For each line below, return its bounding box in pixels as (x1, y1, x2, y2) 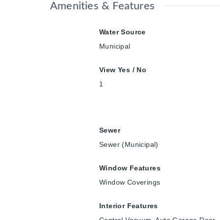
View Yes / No (99, 66, 147, 74)
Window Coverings (99, 178, 161, 187)
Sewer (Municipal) (99, 140, 159, 149)
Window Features (99, 164, 161, 172)
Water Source (99, 28, 146, 36)
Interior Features (99, 202, 158, 210)
